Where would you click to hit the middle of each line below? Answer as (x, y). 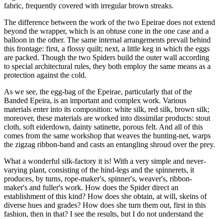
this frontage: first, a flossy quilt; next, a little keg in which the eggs (107, 48)
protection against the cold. (45, 75)
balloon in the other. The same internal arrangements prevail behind (107, 40)
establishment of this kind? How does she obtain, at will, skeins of (105, 196)
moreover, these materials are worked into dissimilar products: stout (107, 118)
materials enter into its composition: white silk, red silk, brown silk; (107, 109)
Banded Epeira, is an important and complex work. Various (95, 100)
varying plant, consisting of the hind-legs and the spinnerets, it (99, 170)
